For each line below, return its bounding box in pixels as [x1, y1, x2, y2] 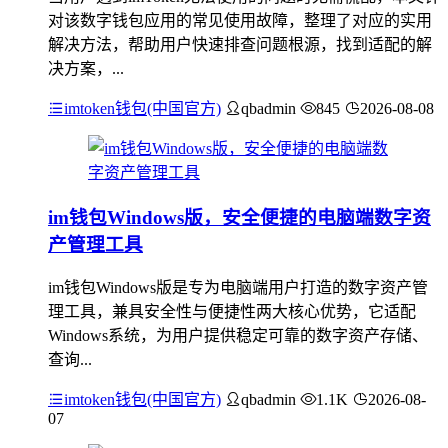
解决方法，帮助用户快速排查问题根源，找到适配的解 [48, 35, 432, 53]
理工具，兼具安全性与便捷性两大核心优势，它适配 [48, 303, 416, 321]
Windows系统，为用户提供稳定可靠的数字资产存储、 [48, 327, 428, 345]
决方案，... [48, 59, 124, 77]
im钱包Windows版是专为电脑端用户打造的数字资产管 [48, 279, 428, 297]
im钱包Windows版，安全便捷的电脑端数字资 [48, 206, 431, 228]
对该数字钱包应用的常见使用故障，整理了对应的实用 [48, 11, 432, 29]
